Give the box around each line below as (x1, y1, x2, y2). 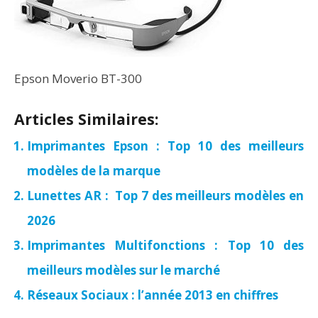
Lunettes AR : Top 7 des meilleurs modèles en (27, 187, 304, 204)
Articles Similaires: (14, 109, 158, 129)
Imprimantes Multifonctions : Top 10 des (27, 237, 304, 253)
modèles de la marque (27, 163, 160, 179)
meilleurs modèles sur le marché (27, 262, 220, 278)
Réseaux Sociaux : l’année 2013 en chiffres (27, 287, 278, 303)
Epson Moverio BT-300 (14, 70, 142, 87)
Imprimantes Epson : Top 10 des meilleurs (27, 138, 304, 154)
